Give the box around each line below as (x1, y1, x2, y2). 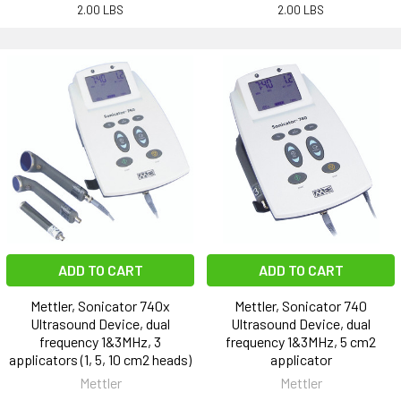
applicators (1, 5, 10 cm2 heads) (9, 351, 192, 369)
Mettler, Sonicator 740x (30, 297, 170, 315)
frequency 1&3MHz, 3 (39, 333, 161, 351)
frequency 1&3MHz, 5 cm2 (226, 333, 376, 351)
